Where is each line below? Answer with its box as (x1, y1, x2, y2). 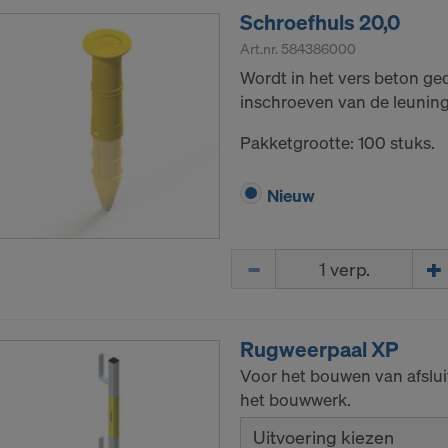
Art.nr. (240, 39, 281, 59)
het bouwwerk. (240, 388, 351, 412)
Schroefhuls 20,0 (240, 8, 400, 37)
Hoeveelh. (230, 248, 307, 272)
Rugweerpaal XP (240, 335, 398, 364)
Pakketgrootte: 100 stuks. (240, 131, 435, 155)
